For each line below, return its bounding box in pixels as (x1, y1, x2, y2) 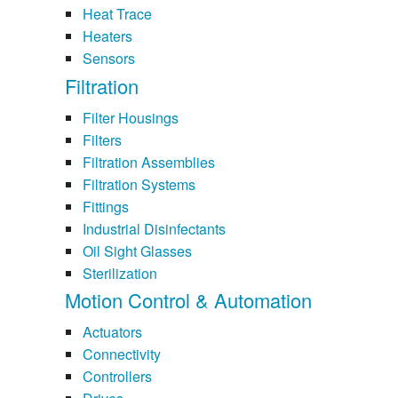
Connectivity (82, 343, 161, 364)
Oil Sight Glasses (82, 240, 192, 261)
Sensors (82, 48, 135, 69)
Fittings (82, 195, 129, 217)
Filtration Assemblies (82, 151, 215, 172)
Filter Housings (82, 107, 179, 128)
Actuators (82, 321, 142, 342)
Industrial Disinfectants (82, 218, 226, 239)
